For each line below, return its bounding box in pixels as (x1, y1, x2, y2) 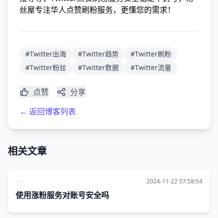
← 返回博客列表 (19, 106, 76, 117)
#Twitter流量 (130, 63, 171, 72)
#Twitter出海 (25, 49, 66, 58)
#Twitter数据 (78, 63, 119, 72)
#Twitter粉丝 (25, 63, 66, 72)
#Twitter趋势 (78, 49, 119, 58)
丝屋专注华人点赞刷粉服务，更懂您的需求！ (19, 4, 175, 15)
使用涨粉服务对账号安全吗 (16, 190, 109, 200)
